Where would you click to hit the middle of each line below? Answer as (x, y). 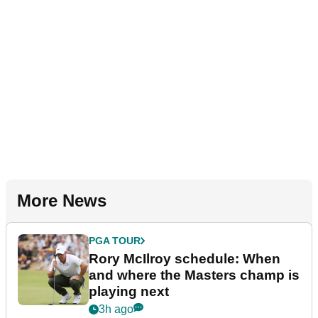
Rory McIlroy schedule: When (185, 258)
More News (62, 200)
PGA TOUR (115, 240)
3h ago (116, 309)
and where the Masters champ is (194, 275)
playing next (129, 291)
